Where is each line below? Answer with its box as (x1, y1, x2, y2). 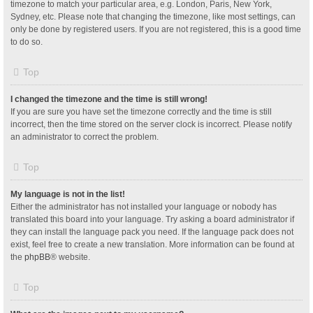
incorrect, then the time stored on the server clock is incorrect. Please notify (10, 119, 292, 129)
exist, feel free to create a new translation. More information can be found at (10, 239, 294, 249)
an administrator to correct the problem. (10, 131, 159, 142)
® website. (50, 252, 90, 262)
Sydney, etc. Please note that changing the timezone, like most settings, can (10, 11, 296, 22)
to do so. (10, 36, 43, 47)
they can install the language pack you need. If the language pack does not (10, 226, 293, 237)
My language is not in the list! (10, 189, 125, 199)
